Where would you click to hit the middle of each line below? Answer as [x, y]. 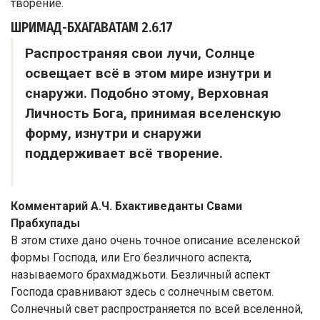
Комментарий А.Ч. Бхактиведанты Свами [126, 206]
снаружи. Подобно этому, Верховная [147, 93]
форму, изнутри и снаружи [113, 133]
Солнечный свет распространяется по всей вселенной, [157, 309]
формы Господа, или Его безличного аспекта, [131, 257]
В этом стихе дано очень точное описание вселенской [155, 240]
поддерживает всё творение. [124, 153]
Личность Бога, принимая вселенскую [153, 113]
